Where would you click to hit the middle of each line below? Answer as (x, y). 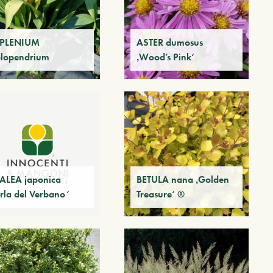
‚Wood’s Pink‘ (165, 57)
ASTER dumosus (169, 43)
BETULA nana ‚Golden (183, 179)
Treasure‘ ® (160, 194)
